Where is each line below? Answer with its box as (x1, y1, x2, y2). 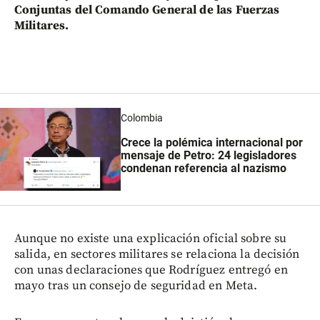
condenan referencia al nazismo (120, 161, 286, 175)
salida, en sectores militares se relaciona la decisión (14, 246, 300, 262)
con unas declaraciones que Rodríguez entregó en (14, 262, 289, 278)
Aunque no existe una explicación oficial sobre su (14, 231, 287, 246)
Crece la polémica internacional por (120, 135, 303, 149)
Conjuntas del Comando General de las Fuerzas (14, 1, 280, 18)
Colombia (120, 112, 163, 124)
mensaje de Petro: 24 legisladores (120, 148, 296, 162)
